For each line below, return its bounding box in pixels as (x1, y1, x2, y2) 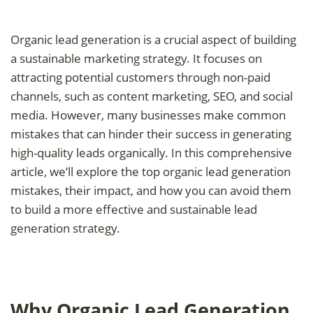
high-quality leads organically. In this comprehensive (10, 144, 292, 161)
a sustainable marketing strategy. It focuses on (10, 50, 262, 66)
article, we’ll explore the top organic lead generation (10, 163, 291, 180)
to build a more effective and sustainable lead (10, 201, 257, 217)
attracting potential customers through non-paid (10, 68, 270, 85)
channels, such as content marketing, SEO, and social (10, 87, 293, 104)
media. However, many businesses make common (10, 106, 286, 123)
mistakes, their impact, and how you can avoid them (10, 182, 291, 198)
